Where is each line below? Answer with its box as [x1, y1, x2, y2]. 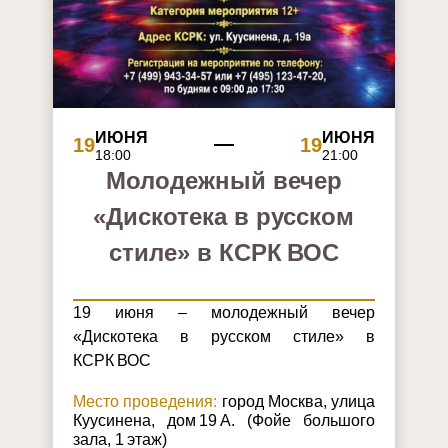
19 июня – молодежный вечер [72, 303, 375, 321]
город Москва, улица [217, 392, 376, 410]
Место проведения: [72, 392, 218, 410]
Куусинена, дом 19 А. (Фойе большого [72, 411, 376, 429]
